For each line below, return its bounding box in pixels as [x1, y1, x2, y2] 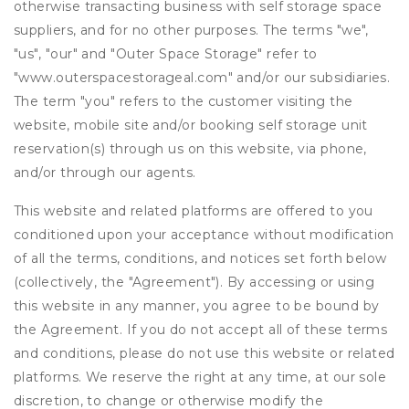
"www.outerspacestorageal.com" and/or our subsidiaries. [14, 69, 391, 86]
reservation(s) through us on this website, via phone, [14, 141, 367, 157]
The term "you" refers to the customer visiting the [14, 93, 353, 110]
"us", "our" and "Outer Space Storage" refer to [14, 46, 318, 62]
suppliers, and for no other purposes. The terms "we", [14, 22, 369, 38]
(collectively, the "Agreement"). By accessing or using [14, 274, 375, 290]
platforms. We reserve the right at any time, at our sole [14, 369, 387, 385]
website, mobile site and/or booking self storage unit [14, 117, 368, 133]
